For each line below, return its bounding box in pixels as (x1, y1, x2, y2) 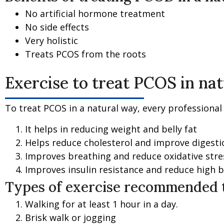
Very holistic (25, 34, 78, 46)
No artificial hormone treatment (25, 7, 165, 19)
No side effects (25, 20, 89, 33)
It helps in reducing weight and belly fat (25, 122, 197, 135)
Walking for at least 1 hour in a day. (25, 197, 178, 210)
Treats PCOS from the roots (25, 47, 146, 60)
